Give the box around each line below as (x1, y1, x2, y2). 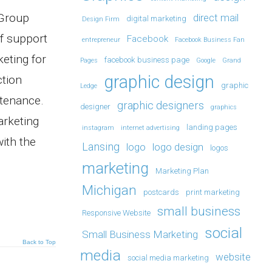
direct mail (193, 12, 239, 24)
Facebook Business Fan (175, 36, 245, 44)
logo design (152, 141, 203, 154)
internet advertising (121, 124, 180, 132)
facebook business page (104, 55, 189, 65)
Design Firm (82, 15, 120, 24)
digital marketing (126, 14, 186, 24)
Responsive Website (82, 208, 151, 218)
